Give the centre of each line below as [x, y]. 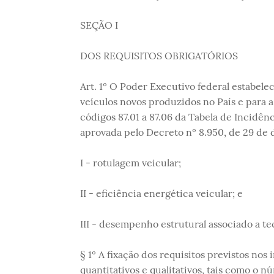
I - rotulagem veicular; [130, 162]
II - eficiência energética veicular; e [161, 193]
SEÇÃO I [99, 25]
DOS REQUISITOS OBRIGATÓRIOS [159, 55]
